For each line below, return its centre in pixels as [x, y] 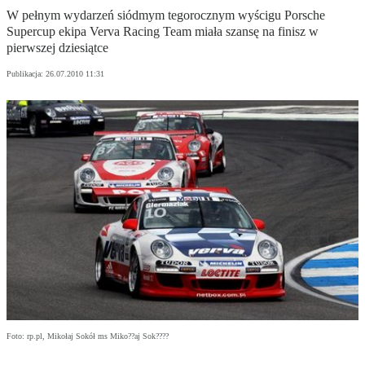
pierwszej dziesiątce [57, 48]
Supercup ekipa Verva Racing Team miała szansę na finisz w [163, 32]
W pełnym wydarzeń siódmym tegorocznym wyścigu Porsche [166, 15]
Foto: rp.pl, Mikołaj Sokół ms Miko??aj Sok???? [88, 336]
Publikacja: [26, 74]
